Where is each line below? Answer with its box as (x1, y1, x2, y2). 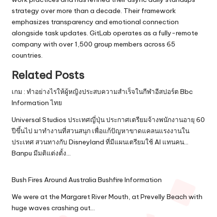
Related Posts (12, 68, 84, 82)
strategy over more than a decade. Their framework (12, 6, 176, 15)
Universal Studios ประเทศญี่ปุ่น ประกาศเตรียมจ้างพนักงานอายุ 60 (12, 115, 205, 124)
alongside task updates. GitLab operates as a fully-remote (12, 29, 198, 37)
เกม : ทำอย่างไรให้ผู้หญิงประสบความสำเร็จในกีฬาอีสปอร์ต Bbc (12, 87, 193, 96)
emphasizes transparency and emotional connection (12, 17, 179, 26)
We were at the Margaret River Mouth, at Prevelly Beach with (12, 192, 202, 201)
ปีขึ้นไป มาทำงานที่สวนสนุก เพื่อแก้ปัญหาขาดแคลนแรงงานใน (12, 126, 189, 135)
